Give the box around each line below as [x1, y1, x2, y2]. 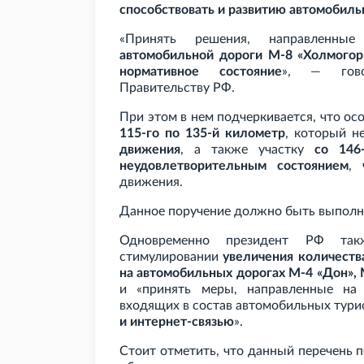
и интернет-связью [119, 315, 234, 329]
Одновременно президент [119, 234, 289, 248]
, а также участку [180, 143, 314, 157]
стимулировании [119, 250, 223, 264]
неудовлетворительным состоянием [119, 159, 349, 173]
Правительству [119, 81, 210, 95]
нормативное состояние [119, 65, 282, 79]
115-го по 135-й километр [119, 127, 286, 141]
